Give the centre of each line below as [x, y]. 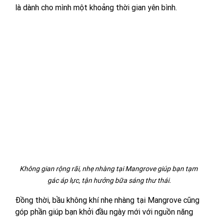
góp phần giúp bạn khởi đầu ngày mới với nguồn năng [105, 211]
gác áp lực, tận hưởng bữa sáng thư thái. [109, 180]
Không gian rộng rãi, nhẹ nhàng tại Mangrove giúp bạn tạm [109, 168]
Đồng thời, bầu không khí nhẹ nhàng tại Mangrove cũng [108, 200]
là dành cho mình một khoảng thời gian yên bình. [96, 7]
